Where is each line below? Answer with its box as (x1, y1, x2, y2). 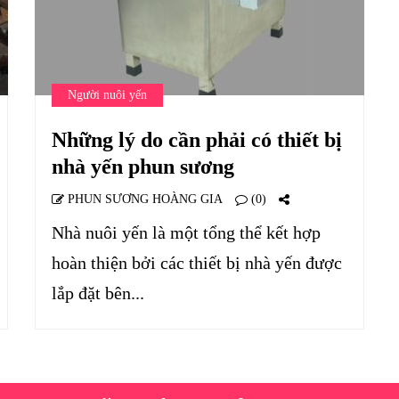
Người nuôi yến (68, 88, 147, 102)
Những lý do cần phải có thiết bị (52, 128, 342, 151)
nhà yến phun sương (52, 155, 234, 178)
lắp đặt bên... (52, 283, 144, 303)
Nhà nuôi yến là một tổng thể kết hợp (52, 223, 321, 242)
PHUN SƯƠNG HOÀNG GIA (64, 192, 223, 206)
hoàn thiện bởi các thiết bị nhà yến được (52, 253, 342, 273)
